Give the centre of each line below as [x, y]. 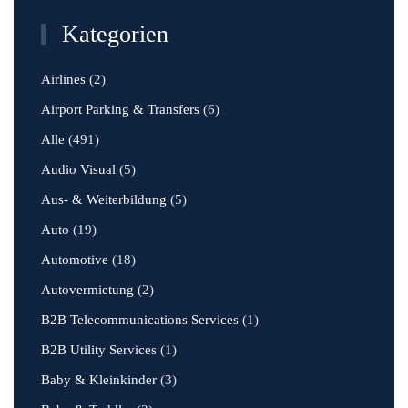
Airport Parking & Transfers [120, 109]
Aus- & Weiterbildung [104, 199]
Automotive [75, 260]
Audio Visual [78, 169]
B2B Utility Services [99, 350]
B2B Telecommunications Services [140, 320]
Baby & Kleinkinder [99, 380]
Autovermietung [87, 290]
